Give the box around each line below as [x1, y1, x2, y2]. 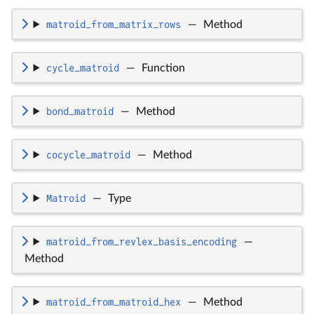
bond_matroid [46, 105, 114, 117]
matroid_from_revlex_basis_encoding [46, 235, 237, 247]
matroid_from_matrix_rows [46, 18, 181, 30]
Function [141, 62, 185, 74]
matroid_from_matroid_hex [46, 296, 181, 308]
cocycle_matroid [46, 149, 130, 161]
